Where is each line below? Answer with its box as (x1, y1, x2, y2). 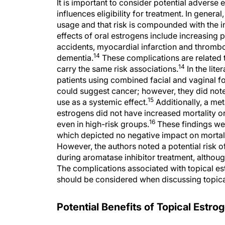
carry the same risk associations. (57, 64, 178, 74)
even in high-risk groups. (57, 119, 149, 129)
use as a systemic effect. (57, 97, 148, 107)
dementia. (57, 53, 93, 63)
